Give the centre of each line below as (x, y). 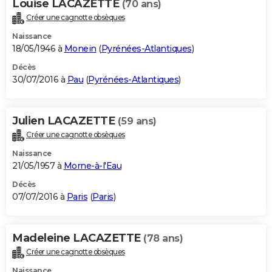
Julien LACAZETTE (65, 121)
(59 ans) (137, 121)
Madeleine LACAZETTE (78, 238)
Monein (80, 48)
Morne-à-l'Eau (92, 165)
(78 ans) (163, 238)
